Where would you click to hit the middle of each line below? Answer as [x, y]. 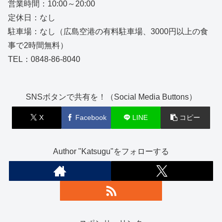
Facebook [91, 117]
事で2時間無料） [38, 46]
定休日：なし [32, 18]
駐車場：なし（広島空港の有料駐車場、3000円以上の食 [108, 32]
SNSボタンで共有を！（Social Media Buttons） [111, 97]
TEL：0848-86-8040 [44, 59]
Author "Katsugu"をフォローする [111, 151]
